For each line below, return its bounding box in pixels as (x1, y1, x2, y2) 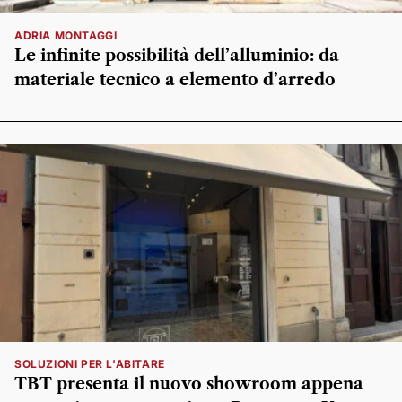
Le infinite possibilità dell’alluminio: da (14, 46, 339, 66)
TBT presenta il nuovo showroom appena (14, 374, 363, 395)
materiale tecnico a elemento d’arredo (14, 70, 336, 91)
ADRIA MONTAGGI (14, 29, 118, 43)
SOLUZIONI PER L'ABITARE (14, 357, 165, 371)
